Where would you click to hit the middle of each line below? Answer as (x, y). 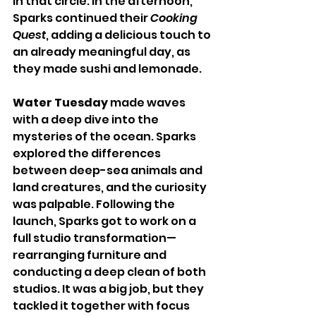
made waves (148, 102)
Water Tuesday (60, 102)
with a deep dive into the (87, 119)
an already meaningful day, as (103, 51)
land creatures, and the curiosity (111, 187)
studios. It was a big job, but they (109, 288)
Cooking (175, 18)
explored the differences (88, 153)
